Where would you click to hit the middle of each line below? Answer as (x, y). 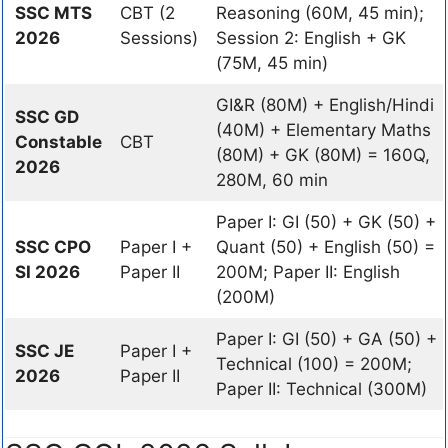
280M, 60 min (271, 180)
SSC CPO (52, 247)
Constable (58, 142)
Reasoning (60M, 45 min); (319, 13)
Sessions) (158, 38)
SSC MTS (53, 13)
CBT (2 (147, 13)
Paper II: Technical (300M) (321, 389)
